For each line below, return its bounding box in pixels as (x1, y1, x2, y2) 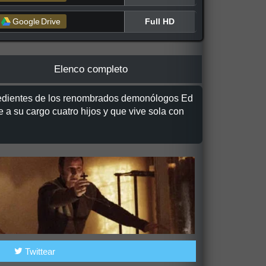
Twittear (22, 246, 55, 256)
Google (12, 17, 40, 27)
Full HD (145, 16, 175, 26)
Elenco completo (53, 63, 128, 75)
